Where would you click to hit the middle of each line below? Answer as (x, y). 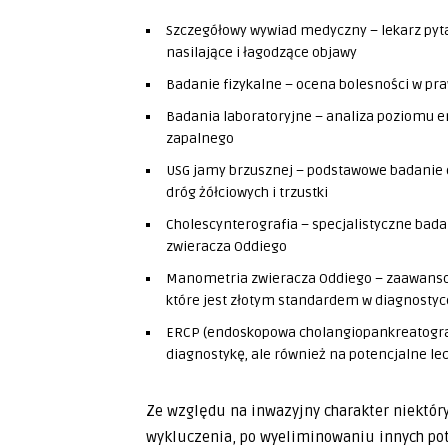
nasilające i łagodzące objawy (261, 52)
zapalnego (200, 138)
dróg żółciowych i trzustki (247, 192)
